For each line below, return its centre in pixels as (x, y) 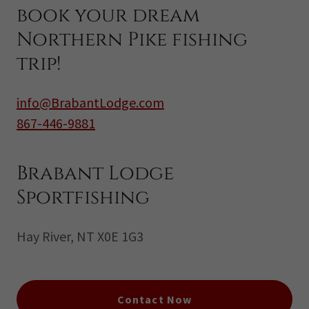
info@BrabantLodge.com (90, 102)
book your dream (108, 16)
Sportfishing (83, 198)
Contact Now (154, 299)
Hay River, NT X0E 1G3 (80, 236)
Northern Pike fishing (132, 40)
